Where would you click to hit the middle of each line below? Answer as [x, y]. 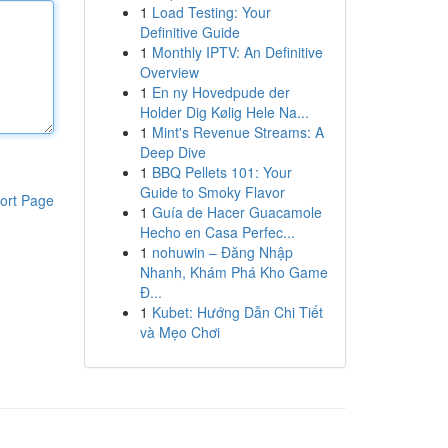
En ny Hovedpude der [220, 92]
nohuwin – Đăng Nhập [222, 252]
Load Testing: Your [211, 12]
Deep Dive [172, 152]
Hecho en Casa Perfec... [217, 232]
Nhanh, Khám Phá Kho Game [233, 272]
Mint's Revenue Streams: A [237, 132]
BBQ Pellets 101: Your [221, 172]
